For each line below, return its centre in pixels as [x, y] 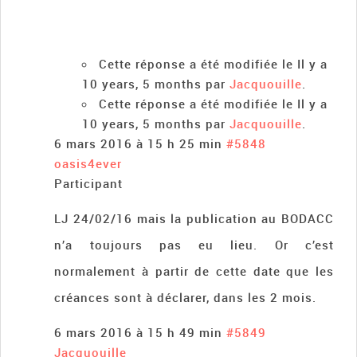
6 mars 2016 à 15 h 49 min [139, 332]
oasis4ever [88, 163]
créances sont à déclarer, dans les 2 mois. [186, 297]
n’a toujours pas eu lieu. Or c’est [194, 244]
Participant [89, 183]
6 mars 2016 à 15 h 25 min [139, 143]
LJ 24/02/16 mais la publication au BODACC [194, 218]
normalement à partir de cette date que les [194, 271]
